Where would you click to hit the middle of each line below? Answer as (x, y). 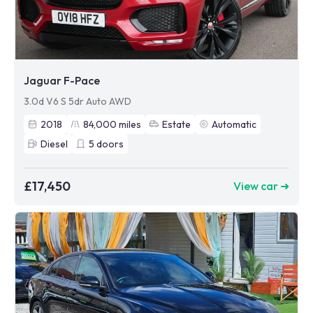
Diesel (54, 144)
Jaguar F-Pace (62, 80)
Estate (176, 124)
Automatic (234, 124)
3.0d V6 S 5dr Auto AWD (78, 101)
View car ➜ (261, 186)
